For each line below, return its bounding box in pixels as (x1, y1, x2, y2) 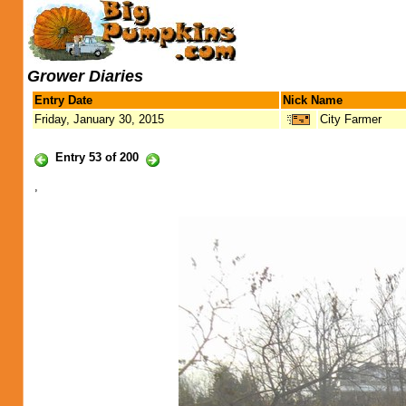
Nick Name (283, 93, 343, 107)
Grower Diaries (27, 67, 143, 85)
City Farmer (320, 112, 382, 126)
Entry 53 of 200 (55, 150, 139, 164)
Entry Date (34, 93, 92, 107)
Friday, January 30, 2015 (34, 112, 164, 126)
